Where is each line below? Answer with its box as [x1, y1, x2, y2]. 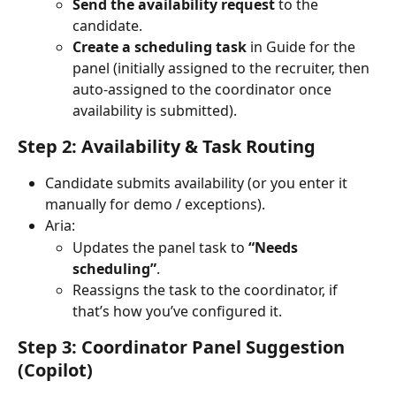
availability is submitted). [72, 101, 237, 121]
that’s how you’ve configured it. [72, 301, 282, 321]
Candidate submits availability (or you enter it [45, 173, 351, 194]
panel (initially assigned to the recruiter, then [72, 58, 373, 79]
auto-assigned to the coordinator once [72, 80, 335, 100]
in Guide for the [247, 37, 359, 57]
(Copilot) [18, 357, 93, 382]
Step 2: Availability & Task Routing [18, 134, 316, 159]
